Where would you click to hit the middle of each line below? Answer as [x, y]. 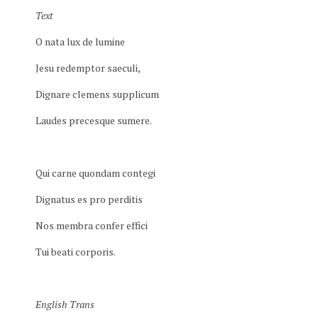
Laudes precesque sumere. [94, 120]
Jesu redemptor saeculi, [88, 68]
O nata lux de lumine [80, 42]
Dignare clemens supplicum [97, 94]
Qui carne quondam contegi [95, 173]
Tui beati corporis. [76, 252]
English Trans [65, 304]
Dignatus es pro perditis [89, 199]
